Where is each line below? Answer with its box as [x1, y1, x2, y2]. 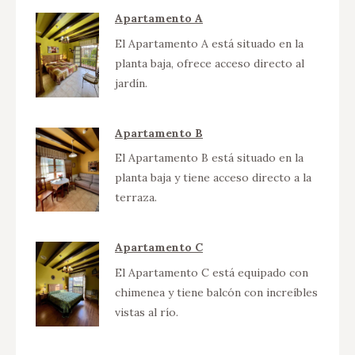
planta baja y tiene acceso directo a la [115, 170, 311, 185]
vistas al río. [115, 304, 178, 319]
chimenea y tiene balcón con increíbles [115, 284, 318, 300]
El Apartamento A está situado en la [115, 36, 303, 51]
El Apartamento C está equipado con [115, 265, 308, 280]
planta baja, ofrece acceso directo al [115, 55, 304, 71]
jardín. [115, 75, 147, 90]
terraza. [115, 190, 157, 205]
